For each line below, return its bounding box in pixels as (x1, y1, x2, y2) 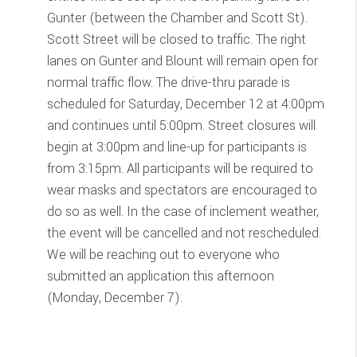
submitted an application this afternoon (46, 267, 274, 285)
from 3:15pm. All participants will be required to (46, 159, 313, 178)
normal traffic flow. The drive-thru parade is (46, 73, 290, 92)
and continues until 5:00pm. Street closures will (46, 116, 316, 135)
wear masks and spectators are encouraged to (46, 181, 317, 199)
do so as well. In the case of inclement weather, (46, 202, 319, 221)
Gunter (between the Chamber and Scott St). (46, 9, 308, 27)
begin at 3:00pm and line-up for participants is (46, 138, 307, 156)
